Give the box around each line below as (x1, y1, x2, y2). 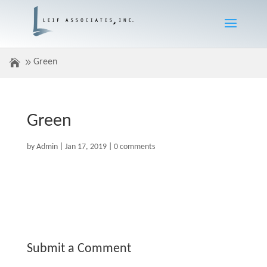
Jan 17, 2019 (64, 142, 107, 151)
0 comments (113, 142, 155, 151)
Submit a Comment (26, 241, 131, 256)
